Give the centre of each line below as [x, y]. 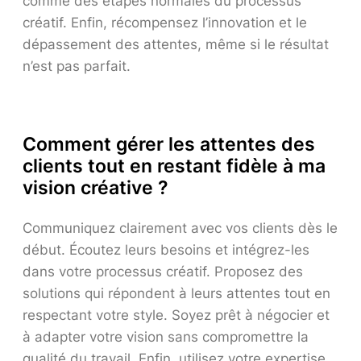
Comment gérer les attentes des [169, 145]
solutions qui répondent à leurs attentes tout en [176, 294]
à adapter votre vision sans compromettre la [166, 337]
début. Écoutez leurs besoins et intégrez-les [166, 250]
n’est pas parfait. [77, 66]
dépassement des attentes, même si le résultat [176, 44]
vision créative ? [95, 188]
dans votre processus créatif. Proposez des [163, 272]
